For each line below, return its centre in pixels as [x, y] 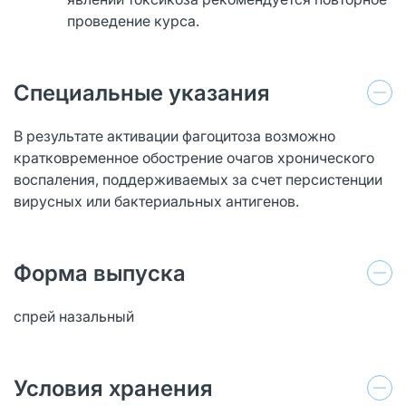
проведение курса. [134, 20]
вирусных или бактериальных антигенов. [156, 201]
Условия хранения [113, 388]
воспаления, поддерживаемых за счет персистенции [198, 179]
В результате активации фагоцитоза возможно [174, 135]
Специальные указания [142, 92]
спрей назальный [74, 316]
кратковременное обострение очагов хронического [194, 157]
